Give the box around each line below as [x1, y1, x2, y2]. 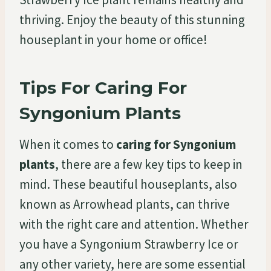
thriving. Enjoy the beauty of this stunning [19, 11, 245, 28]
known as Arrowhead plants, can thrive [19, 195, 230, 212]
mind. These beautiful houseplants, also [19, 175, 237, 192]
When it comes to [19, 135, 116, 152]
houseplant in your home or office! [19, 31, 207, 48]
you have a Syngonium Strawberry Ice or [19, 235, 238, 252]
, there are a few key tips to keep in [55, 155, 243, 172]
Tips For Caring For [19, 77, 187, 98]
